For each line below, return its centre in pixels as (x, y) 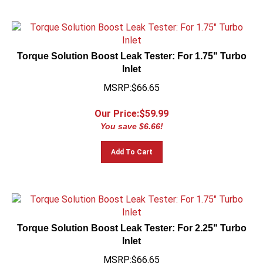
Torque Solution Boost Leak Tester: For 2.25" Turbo (131, 223)
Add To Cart (131, 147)
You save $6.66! (131, 121)
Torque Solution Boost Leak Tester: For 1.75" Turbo (131, 51)
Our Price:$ (120, 108)
